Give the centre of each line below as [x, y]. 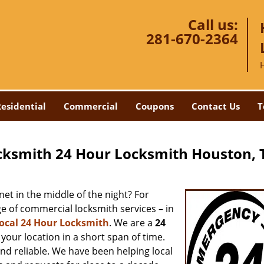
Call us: [213, 24]
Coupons [154, 106]
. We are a [132, 223]
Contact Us [215, 106]
